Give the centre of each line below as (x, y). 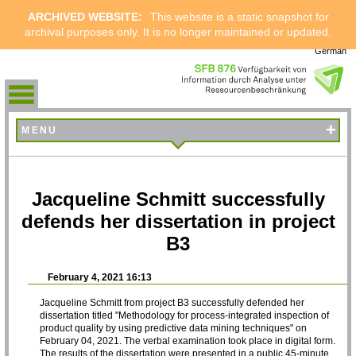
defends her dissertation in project (178, 221)
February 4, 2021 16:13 (100, 277)
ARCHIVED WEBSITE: (85, 17)
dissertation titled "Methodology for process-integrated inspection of (185, 315)
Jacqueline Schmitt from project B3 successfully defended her (172, 302)
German (330, 50)
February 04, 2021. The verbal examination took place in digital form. (188, 341)
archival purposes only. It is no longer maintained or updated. (178, 32)
